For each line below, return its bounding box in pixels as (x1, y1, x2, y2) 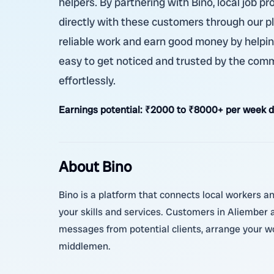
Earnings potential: (59, 103, 145, 116)
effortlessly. (59, 73, 116, 87)
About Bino (59, 157, 131, 176)
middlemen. (59, 240, 111, 253)
